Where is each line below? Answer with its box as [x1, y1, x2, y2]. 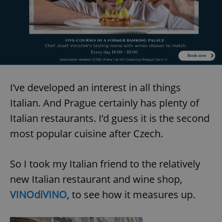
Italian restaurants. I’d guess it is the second [10, 111, 210, 125]
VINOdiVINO [10, 187, 67, 201]
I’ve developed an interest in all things [10, 80, 181, 94]
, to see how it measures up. [67, 187, 195, 201]
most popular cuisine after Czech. [10, 126, 163, 140]
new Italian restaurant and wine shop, [10, 172, 182, 186]
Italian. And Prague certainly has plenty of [10, 96, 199, 110]
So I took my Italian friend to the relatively [10, 157, 200, 170]
